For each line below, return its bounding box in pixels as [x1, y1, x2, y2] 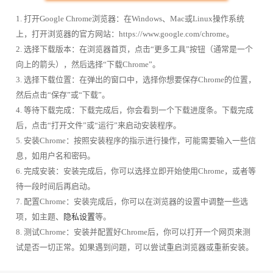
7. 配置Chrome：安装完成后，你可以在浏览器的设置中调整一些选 [15, 196, 248, 206]
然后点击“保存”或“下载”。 [15, 90, 110, 99]
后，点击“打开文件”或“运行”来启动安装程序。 [15, 120, 181, 130]
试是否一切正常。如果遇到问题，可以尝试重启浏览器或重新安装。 [15, 242, 253, 252]
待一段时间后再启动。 [15, 181, 95, 191]
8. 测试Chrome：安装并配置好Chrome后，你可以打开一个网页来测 [15, 227, 250, 236]
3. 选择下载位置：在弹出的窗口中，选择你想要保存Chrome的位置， [15, 74, 256, 84]
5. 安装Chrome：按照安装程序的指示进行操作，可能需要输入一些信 [15, 135, 256, 145]
